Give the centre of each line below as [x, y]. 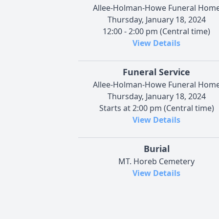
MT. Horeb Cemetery [156, 161]
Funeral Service [156, 72]
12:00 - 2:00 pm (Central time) [156, 31]
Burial [156, 148]
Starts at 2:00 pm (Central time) [156, 108]
